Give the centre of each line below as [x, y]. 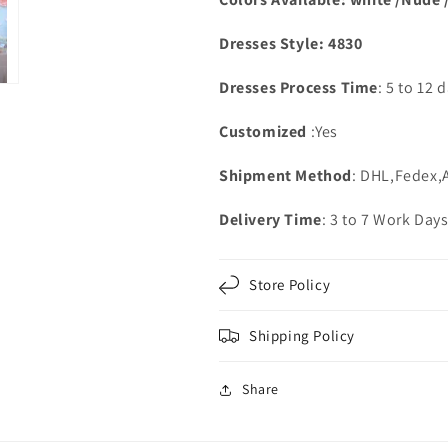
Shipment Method [285, 175]
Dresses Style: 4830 [291, 43]
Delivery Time [270, 219]
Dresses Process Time [298, 87]
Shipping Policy [302, 335]
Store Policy [290, 284]
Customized [263, 131]
